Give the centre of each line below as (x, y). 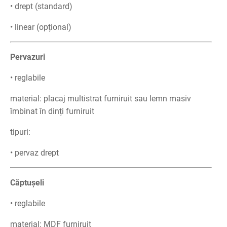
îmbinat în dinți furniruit (52, 111)
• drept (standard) (41, 6)
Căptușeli (27, 183)
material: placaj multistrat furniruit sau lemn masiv (101, 99)
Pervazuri (28, 57)
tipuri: (20, 132)
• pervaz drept (34, 153)
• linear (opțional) (41, 27)
